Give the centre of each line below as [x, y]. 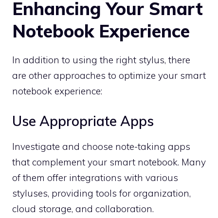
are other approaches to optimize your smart [109, 75]
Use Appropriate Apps [83, 121]
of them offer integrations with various [95, 177]
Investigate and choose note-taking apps [101, 146]
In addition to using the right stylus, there [101, 60]
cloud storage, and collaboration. [83, 209]
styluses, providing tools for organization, [101, 193]
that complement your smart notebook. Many [109, 162]
